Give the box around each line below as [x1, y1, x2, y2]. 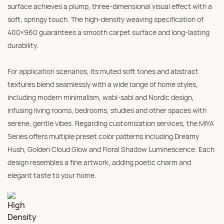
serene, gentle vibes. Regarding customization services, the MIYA [7, 118, 214, 128]
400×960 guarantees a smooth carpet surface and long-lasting [7, 27, 209, 37]
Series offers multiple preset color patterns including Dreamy [7, 131, 199, 141]
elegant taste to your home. [7, 170, 96, 180]
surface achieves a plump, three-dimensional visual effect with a [7, 1, 212, 11]
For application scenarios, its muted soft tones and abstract [7, 66, 198, 76]
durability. [7, 40, 38, 50]
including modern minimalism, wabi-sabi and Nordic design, [7, 92, 194, 102]
